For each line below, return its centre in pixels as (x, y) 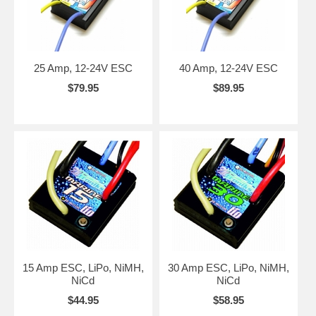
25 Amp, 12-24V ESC (83, 68)
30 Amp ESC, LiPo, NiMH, (228, 267)
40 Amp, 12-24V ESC (228, 68)
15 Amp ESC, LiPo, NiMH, (83, 267)
